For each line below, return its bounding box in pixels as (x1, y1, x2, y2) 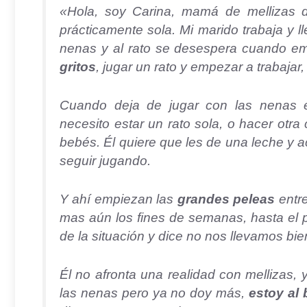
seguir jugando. (60, 153, 151, 168)
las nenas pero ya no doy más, (60, 285, 249, 300)
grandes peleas (177, 191, 275, 206)
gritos (60, 60, 96, 75)
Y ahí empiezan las (60, 191, 177, 206)
